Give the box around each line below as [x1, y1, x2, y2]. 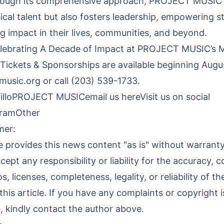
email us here [85, 91, 140, 102]
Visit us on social [140, 91, 210, 102]
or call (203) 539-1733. [40, 75, 140, 86]
